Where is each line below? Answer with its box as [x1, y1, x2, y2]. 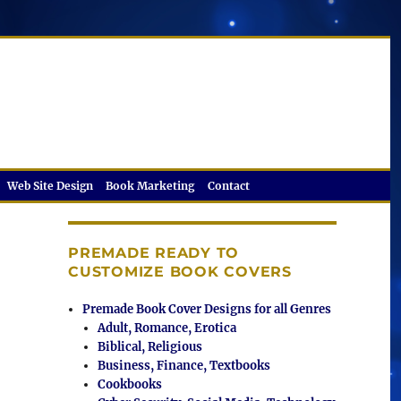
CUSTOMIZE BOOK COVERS [68, 263, 292, 280]
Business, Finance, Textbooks [97, 358, 270, 373]
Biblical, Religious [97, 339, 202, 354]
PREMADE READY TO [68, 244, 239, 261]
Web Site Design [7, 179, 94, 192]
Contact [207, 179, 250, 192]
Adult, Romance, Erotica [97, 320, 236, 336]
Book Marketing [106, 179, 195, 192]
